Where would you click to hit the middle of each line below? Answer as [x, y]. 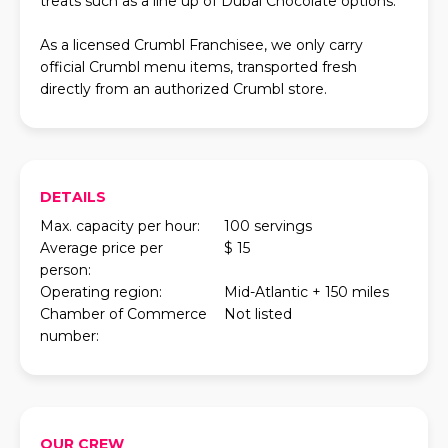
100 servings [268, 226]
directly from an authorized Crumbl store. [183, 89]
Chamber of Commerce [123, 314]
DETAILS [73, 197]
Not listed [258, 314]
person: [65, 270]
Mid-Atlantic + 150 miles [306, 292]
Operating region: [101, 292]
